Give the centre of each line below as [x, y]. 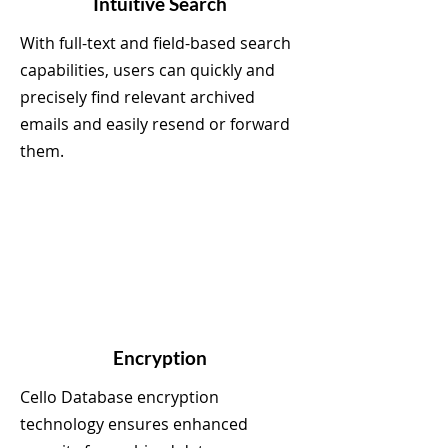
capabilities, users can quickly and [147, 70]
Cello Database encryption [119, 397]
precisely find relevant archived [137, 97]
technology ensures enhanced [134, 424]
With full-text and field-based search [155, 43]
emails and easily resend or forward [155, 124]
